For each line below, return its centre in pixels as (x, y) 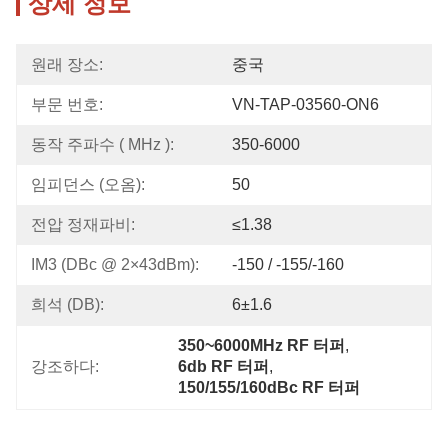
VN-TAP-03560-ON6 (305, 104)
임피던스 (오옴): (88, 184)
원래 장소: (67, 64)
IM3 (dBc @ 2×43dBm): (115, 264)
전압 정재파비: (83, 224)
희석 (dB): (67, 304)
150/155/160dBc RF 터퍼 (269, 387)
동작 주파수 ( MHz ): (102, 144)
